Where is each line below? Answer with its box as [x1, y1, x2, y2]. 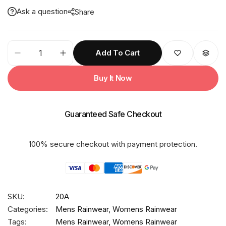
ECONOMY [7, 53, 46, 64]
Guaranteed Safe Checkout [65, 108, 161, 119]
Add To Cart [95, 47, 140, 58]
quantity [7, 91, 34, 101]
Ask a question [17, 7, 68, 16]
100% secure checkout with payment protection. [29, 139, 197, 149]
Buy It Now [94, 73, 132, 83]
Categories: [8, 204, 48, 214]
